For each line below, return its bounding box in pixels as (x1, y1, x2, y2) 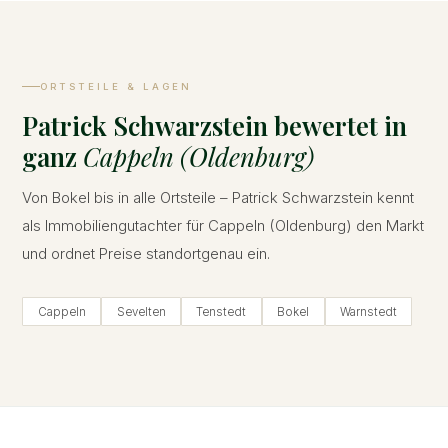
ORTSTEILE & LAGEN (40, 80, 193, 92)
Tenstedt (196, 304, 247, 319)
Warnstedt (339, 304, 397, 319)
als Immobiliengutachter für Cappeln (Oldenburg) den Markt (22, 216, 425, 236)
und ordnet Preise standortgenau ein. (22, 244, 271, 264)
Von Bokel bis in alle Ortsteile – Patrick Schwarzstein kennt (22, 188, 415, 208)
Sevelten (116, 304, 166, 319)
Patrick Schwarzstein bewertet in (22, 107, 408, 142)
